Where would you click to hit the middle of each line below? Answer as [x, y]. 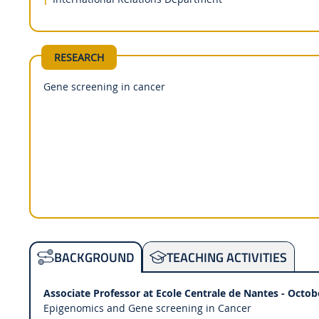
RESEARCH [79, 57]
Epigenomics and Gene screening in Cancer [147, 308]
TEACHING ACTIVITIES [227, 257]
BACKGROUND [95, 257]
